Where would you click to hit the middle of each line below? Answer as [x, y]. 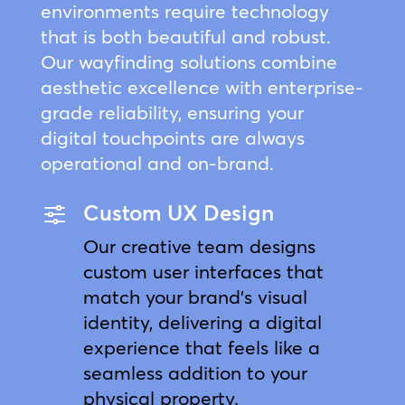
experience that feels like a [201, 347]
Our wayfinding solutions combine [188, 61]
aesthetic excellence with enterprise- [202, 86]
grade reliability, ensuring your [172, 112]
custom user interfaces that [203, 271]
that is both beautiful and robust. [185, 36]
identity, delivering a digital [202, 321]
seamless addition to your [195, 372]
